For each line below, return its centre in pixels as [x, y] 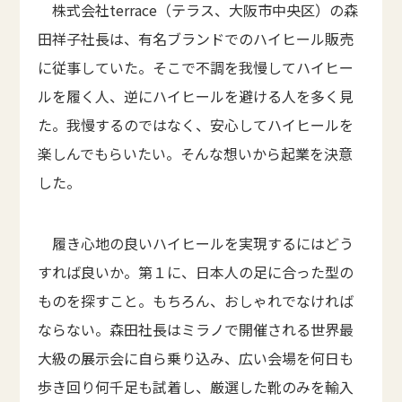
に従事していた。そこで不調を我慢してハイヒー [196, 67]
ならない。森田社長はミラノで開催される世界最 [196, 329]
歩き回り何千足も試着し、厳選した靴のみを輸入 [196, 387]
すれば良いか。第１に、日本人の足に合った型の [196, 272]
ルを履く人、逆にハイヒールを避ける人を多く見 [196, 96]
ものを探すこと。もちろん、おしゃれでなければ [196, 301]
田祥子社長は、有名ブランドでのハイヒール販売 [196, 39]
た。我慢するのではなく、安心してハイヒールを [196, 125]
